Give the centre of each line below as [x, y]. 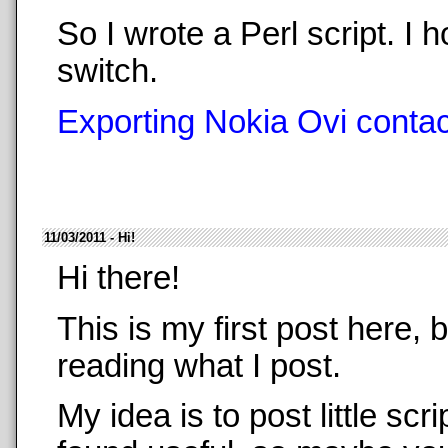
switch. [107, 71]
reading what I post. [199, 365]
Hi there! [118, 278]
